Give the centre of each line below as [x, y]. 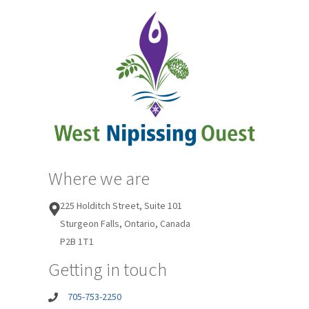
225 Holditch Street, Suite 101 [121, 207]
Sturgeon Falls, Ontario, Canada [125, 225]
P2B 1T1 [77, 242]
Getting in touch [108, 270]
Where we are [99, 179]
